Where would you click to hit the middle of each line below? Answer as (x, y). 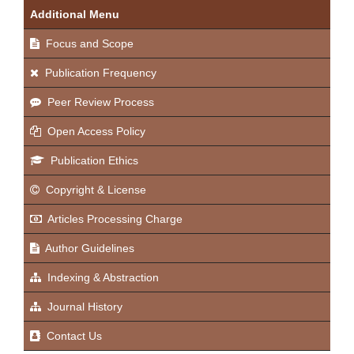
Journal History (83, 307)
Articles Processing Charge (115, 219)
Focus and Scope (90, 44)
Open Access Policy (96, 132)
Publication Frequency (101, 73)
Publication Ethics (94, 161)
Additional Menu (75, 15)
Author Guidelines (90, 249)
